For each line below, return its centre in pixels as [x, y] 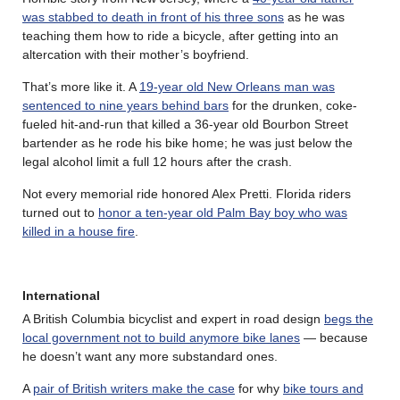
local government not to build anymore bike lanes [161, 337]
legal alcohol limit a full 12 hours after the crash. [157, 161]
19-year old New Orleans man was [237, 86]
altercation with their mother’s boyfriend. [136, 54]
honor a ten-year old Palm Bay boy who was [223, 212]
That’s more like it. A [81, 86]
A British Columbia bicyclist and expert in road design [173, 318]
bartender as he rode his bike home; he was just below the [187, 142]
